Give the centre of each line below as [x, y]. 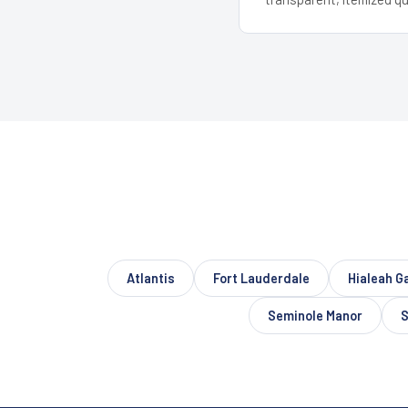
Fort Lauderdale [261, 278]
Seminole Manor [315, 315]
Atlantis [151, 278]
